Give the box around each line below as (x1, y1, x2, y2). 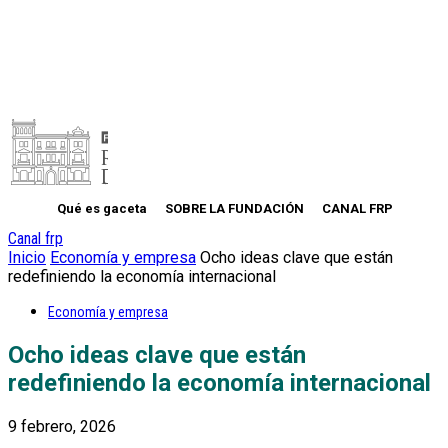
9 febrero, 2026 (8, 416, 116, 436)
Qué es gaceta (57, 201, 147, 216)
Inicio (8, 248, 46, 267)
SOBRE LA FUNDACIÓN (165, 201, 304, 216)
